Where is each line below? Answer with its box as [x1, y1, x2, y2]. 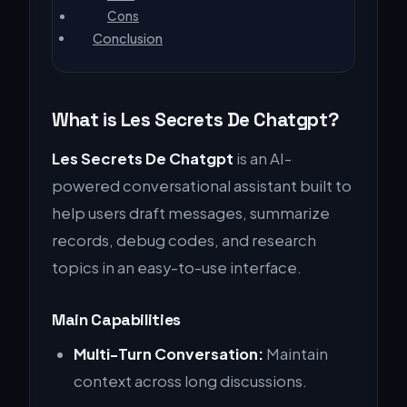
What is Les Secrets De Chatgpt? [52, 107, 340, 132]
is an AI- [233, 148, 292, 168]
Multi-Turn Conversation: [74, 343, 263, 363]
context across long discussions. [74, 371, 307, 391]
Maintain [263, 343, 328, 363]
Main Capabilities [52, 309, 182, 330]
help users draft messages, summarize [52, 203, 330, 223]
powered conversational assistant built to [52, 175, 352, 195]
